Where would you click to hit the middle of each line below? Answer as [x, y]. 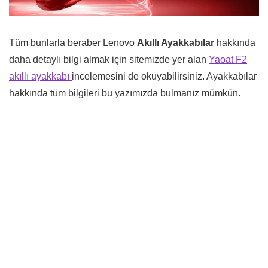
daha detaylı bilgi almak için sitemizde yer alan [109, 59]
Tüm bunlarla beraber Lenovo [73, 42]
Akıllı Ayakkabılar [176, 42]
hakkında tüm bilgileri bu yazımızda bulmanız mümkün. [125, 93]
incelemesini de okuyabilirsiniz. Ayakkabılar [164, 76]
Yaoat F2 [228, 59]
